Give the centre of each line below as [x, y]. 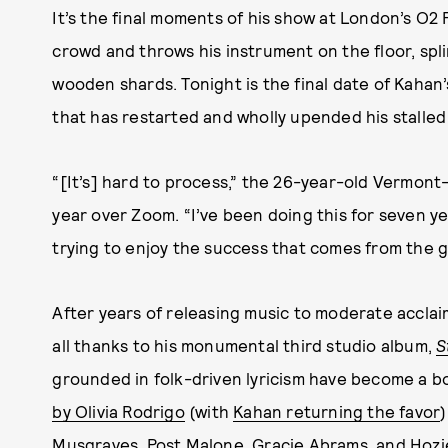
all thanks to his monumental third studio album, [244, 345]
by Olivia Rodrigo [118, 411]
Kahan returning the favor [337, 411]
